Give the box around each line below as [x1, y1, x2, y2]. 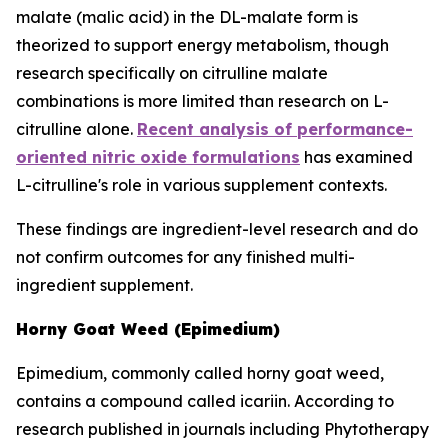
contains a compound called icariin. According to [16, 391, 394, 411]
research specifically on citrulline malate [16, 63, 328, 83]
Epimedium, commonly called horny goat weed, [16, 363, 384, 383]
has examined [300, 147, 413, 167]
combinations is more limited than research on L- [16, 91, 389, 111]
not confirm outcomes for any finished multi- [16, 247, 355, 267]
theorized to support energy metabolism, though [16, 35, 389, 55]
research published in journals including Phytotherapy [16, 419, 429, 439]
